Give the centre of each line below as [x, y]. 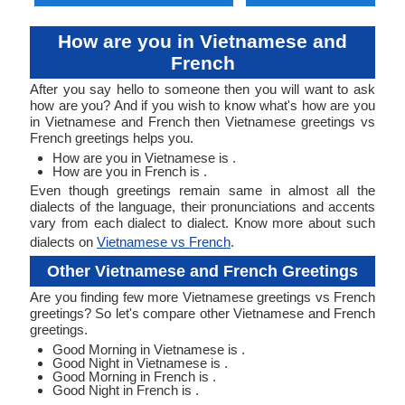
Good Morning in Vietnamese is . [149, 349]
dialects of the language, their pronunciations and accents [202, 207]
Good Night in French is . [126, 390]
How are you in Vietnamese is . [144, 158]
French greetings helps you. [112, 138]
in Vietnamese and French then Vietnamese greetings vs [202, 122]
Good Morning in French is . [134, 377]
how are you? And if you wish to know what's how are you [202, 105]
